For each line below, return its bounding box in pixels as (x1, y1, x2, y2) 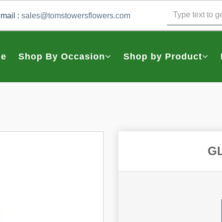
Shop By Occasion (18, 51, 106, 61)
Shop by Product (123, 51, 203, 61)
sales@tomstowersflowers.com (21, 11, 130, 20)
